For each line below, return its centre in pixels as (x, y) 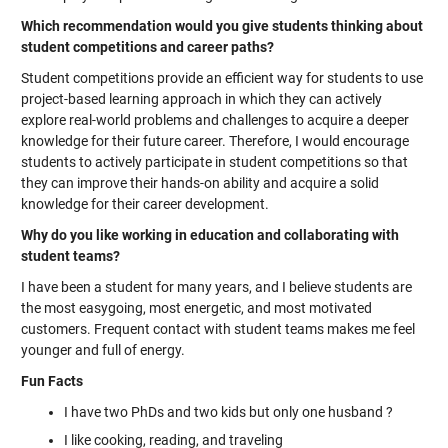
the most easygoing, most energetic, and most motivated (196, 308)
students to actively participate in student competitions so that (214, 162)
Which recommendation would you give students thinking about (221, 26)
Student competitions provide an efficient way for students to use (221, 78)
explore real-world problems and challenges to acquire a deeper (214, 120)
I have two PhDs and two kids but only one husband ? (228, 412)
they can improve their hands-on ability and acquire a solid (199, 183)
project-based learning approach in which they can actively (201, 99)
